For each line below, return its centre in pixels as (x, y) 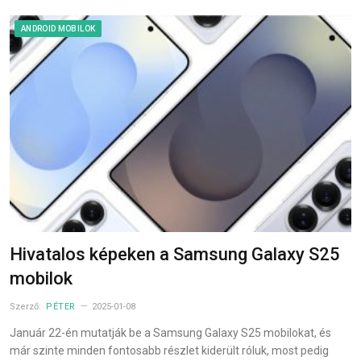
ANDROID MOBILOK (58, 28)
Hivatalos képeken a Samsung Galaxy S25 (175, 254)
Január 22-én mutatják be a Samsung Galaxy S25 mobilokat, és (170, 332)
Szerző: (27, 306)
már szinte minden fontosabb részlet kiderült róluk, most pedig (169, 350)
